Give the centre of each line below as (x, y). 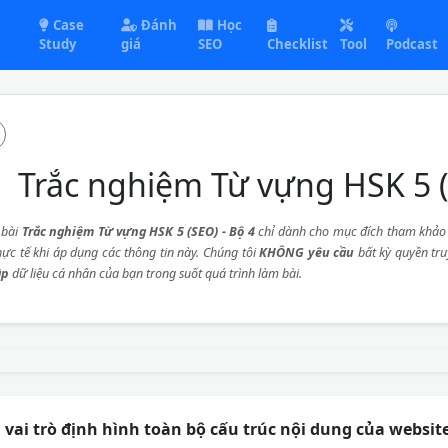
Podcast (412, 44)
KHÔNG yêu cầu (307, 252)
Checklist (298, 44)
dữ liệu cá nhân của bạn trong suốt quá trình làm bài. (155, 273)
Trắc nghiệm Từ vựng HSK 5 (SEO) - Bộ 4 (138, 231)
